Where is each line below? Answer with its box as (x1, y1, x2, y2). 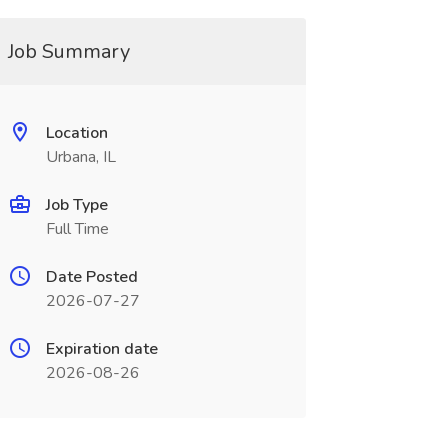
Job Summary (7, 38, 130, 65)
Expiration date (45, 338, 158, 360)
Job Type (45, 194, 108, 216)
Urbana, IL (45, 146, 116, 168)
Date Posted (45, 266, 138, 288)
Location (45, 122, 108, 144)
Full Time (45, 218, 109, 240)
